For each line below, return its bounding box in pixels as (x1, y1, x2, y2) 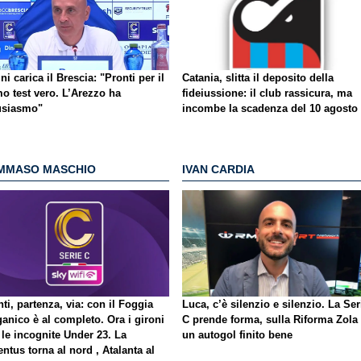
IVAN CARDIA (182, 162, 255, 176)
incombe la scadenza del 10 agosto (182, 102, 358, 115)
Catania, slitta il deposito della (182, 72, 334, 85)
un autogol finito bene (182, 329, 293, 342)
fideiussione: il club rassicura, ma (182, 87, 352, 100)
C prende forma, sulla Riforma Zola (182, 313, 358, 326)
